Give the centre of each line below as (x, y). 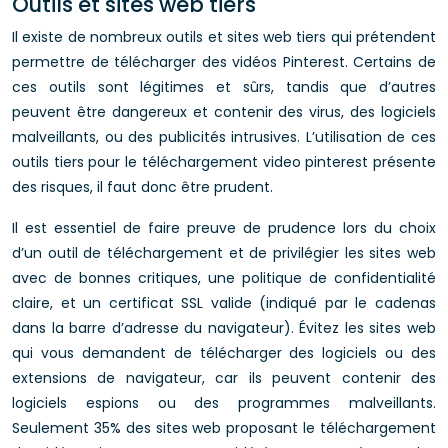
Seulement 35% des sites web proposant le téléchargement (224, 428)
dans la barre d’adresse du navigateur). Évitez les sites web (224, 328)
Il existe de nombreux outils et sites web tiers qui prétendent (224, 37)
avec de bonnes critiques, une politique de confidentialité (224, 278)
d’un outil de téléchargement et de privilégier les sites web (224, 253)
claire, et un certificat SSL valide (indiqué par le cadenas (224, 303)
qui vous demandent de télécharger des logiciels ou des (224, 353)
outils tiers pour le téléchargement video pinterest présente (224, 162)
